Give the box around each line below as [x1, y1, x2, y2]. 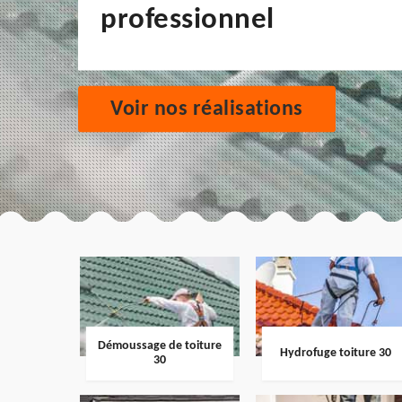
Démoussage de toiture [97, 339, 222, 354]
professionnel [100, 4, 275, 35]
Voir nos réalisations [110, 98, 303, 120]
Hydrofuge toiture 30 [279, 346, 391, 361]
